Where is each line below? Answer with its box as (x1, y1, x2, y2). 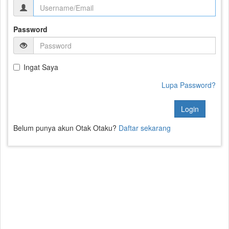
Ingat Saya (24, 62, 58, 72)
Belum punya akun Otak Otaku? (13, 123, 119, 133)
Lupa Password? (162, 80, 216, 90)
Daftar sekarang (119, 123, 171, 133)
